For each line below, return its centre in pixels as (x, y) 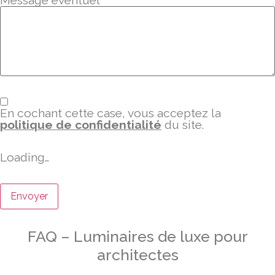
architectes (137, 254)
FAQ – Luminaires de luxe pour (137, 236)
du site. (183, 125)
